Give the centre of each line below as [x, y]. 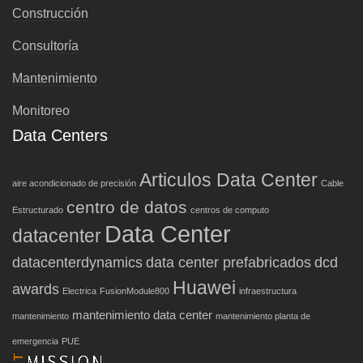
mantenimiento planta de [263, 316]
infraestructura [268, 291]
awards [36, 289]
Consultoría [45, 46]
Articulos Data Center [228, 180]
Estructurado [38, 210]
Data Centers [60, 135]
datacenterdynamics [77, 262]
